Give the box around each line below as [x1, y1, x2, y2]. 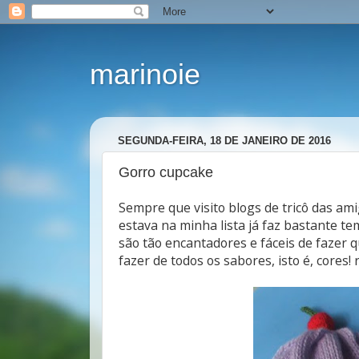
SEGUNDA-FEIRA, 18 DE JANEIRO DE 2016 [118, 134, 331, 147]
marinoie [90, 58, 200, 91]
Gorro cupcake [119, 164, 213, 181]
